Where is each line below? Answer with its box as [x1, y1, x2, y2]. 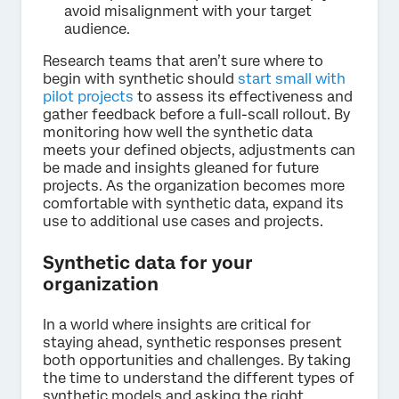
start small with [238, 69, 346, 87]
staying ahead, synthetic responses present [43, 333, 342, 351]
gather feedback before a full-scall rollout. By [43, 105, 350, 123]
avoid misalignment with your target [64, 2, 312, 20]
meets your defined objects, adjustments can [43, 141, 355, 159]
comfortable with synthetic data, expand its [43, 194, 344, 212]
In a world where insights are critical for [43, 315, 311, 333]
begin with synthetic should [43, 69, 238, 87]
